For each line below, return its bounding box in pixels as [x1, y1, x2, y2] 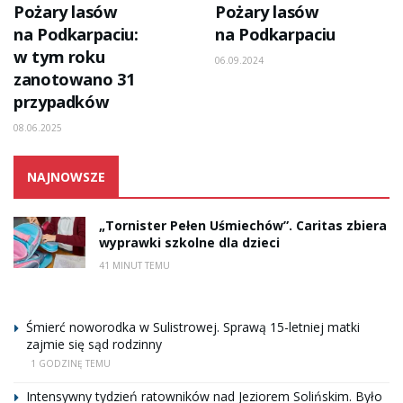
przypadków [13, 91, 110, 113]
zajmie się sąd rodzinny [26, 336, 162, 354]
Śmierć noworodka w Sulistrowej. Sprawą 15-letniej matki [26, 318, 360, 336]
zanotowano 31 [13, 68, 135, 91]
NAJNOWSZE [27, 168, 105, 186]
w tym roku [13, 46, 105, 68]
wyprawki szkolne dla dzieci [99, 234, 280, 252]
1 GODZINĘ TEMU [31, 357, 111, 371]
